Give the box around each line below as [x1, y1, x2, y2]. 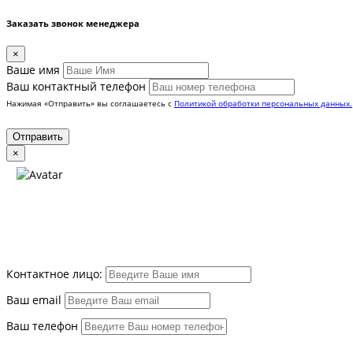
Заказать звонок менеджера [6, 17, 139, 29]
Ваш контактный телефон [6, 80, 146, 95]
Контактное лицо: [6, 267, 102, 282]
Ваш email [6, 293, 61, 308]
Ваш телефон [6, 319, 78, 334]
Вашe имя [6, 63, 60, 78]
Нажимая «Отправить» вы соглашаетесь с [6, 98, 174, 110]
